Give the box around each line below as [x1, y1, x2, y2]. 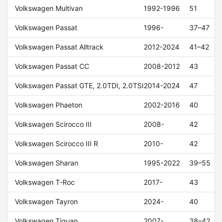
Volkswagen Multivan [15, 4, 83, 13]
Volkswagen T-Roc [15, 178, 75, 187]
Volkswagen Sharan [15, 159, 79, 167]
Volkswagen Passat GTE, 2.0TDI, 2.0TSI [15, 81, 144, 90]
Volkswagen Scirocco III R [15, 139, 99, 148]
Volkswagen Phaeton [15, 101, 83, 110]
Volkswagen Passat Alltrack [15, 43, 104, 52]
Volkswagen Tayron [15, 197, 78, 206]
